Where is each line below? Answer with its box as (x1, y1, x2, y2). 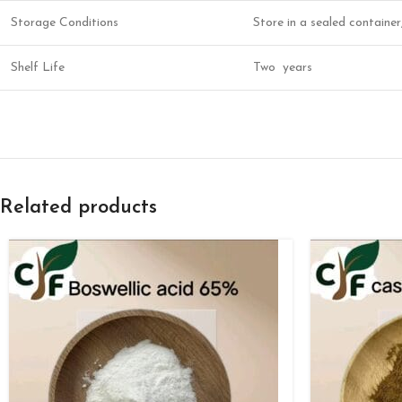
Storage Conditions (11, 16, 118, 30)
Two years (253, 61, 312, 74)
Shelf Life (11, 61, 65, 74)
